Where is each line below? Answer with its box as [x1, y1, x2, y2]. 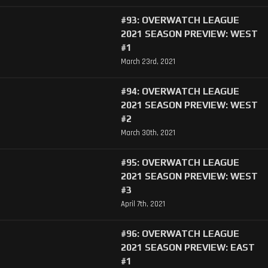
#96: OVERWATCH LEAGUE [120, 228, 239, 239]
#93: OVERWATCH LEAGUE [120, 14, 239, 25]
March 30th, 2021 [120, 128, 175, 138]
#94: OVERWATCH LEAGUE [120, 85, 239, 96]
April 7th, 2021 [120, 199, 165, 209]
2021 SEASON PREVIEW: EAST [120, 242, 255, 253]
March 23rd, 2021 [120, 56, 175, 66]
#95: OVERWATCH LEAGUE [120, 157, 239, 168]
